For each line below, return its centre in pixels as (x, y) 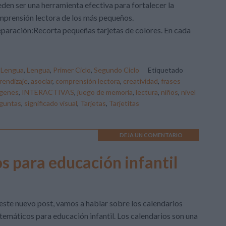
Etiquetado (165, 70)
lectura (147, 92)
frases (171, 81)
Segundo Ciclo (117, 70)
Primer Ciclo (72, 70)
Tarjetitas (124, 103)
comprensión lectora (88, 81)
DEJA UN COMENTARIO (151, 135)
